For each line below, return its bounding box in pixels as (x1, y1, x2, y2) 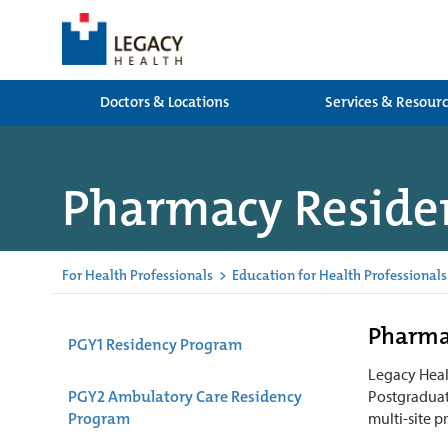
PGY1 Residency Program (68, 333, 242, 355)
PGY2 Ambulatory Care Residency (68, 385, 302, 407)
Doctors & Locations (99, 92, 229, 112)
